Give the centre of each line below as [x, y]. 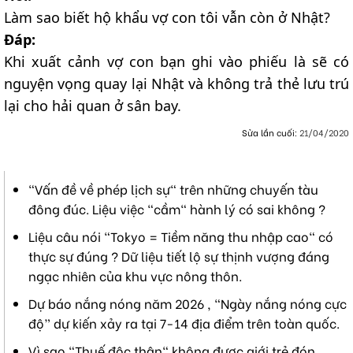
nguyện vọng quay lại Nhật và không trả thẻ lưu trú [176, 84]
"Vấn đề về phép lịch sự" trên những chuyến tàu [173, 188]
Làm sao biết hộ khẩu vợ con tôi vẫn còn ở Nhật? [167, 18]
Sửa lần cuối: [271, 132]
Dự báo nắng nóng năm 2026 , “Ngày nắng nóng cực [188, 303]
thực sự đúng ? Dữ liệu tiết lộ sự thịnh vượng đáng [179, 255]
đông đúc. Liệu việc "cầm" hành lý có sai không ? [177, 208]
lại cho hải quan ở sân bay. [93, 106]
